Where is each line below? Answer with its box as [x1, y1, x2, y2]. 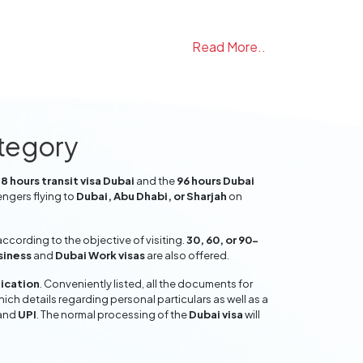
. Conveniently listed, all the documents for [40, 277, 253, 290]
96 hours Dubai [177, 174, 254, 187]
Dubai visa [189, 308, 243, 321]
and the [135, 174, 177, 187]
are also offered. [145, 249, 229, 262]
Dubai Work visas [55, 249, 145, 262]
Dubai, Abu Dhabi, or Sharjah [76, 190, 227, 203]
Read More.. [192, 38, 266, 55]
